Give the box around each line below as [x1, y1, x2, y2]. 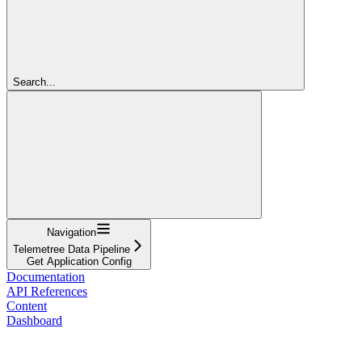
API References [6, 284, 87, 298]
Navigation [47, 225, 96, 238]
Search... [13, 75, 56, 88]
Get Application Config [26, 255, 132, 267]
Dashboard [6, 313, 62, 327]
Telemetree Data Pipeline [13, 242, 130, 255]
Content [6, 298, 47, 313]
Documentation [6, 269, 85, 284]
